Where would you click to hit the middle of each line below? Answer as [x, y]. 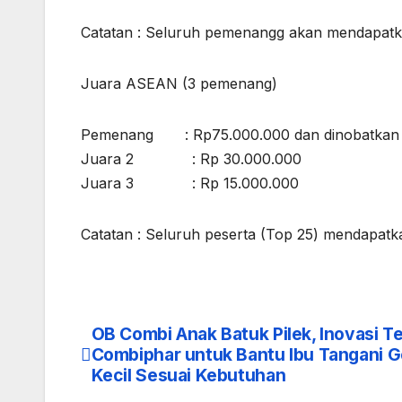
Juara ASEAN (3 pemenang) [179, 84]
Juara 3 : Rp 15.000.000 [190, 184]
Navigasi [138, 342]
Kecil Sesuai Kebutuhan [188, 376]
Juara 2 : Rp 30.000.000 [191, 159]
